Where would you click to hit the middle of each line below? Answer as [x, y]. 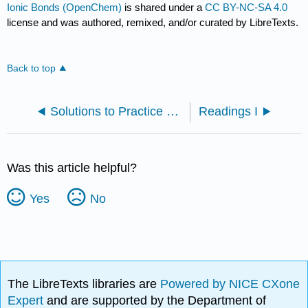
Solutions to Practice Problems [173, 111]
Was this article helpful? [72, 167]
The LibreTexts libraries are [84, 284]
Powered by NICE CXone [230, 284]
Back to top [32, 68]
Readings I [228, 111]
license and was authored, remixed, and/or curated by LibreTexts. [153, 22]
